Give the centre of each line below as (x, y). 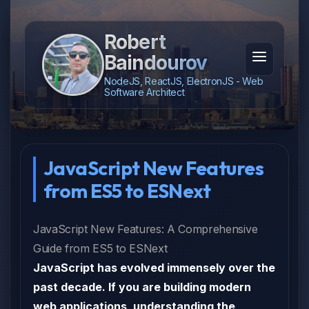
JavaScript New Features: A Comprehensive (146, 229)
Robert (135, 42)
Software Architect (144, 92)
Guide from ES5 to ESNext (100, 248)
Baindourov (156, 63)
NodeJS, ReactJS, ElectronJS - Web (184, 81)
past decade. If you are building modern (142, 287)
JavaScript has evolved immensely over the (154, 268)
